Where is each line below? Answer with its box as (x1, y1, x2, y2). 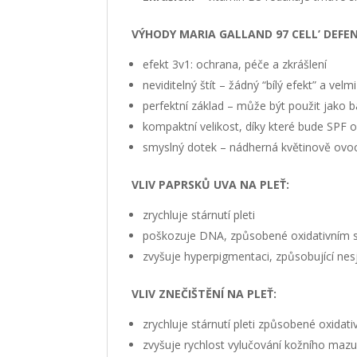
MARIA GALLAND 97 (179, 25, 292, 41)
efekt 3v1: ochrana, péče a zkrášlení (143, 56, 328, 72)
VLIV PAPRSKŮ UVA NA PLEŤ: (131, 176, 290, 192)
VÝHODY (131, 25, 180, 41)
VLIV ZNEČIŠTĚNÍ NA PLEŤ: (131, 285, 277, 301)
